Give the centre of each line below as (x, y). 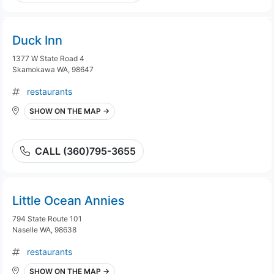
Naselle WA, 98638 (44, 230)
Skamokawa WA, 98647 (53, 69)
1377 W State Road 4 (48, 58)
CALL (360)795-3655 (85, 151)
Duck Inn (37, 40)
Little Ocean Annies (68, 201)
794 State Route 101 (47, 219)
